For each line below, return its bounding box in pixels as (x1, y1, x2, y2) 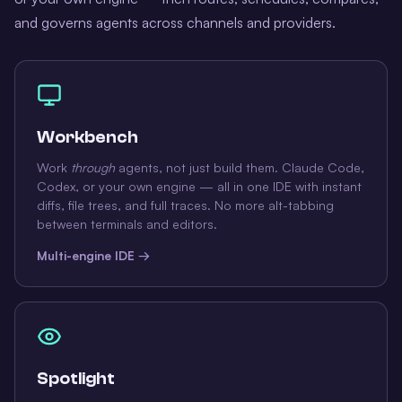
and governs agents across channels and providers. (14, 13, 336, 32)
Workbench (37, 128, 138, 148)
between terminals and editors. (37, 216, 217, 232)
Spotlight (37, 370, 115, 389)
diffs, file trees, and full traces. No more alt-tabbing (37, 197, 334, 214)
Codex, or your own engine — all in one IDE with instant (37, 179, 362, 195)
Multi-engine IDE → (37, 248, 150, 264)
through (71, 160, 115, 176)
